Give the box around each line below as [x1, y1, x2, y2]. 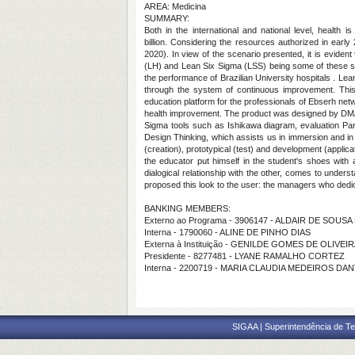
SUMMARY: [144, 13, 189, 23]
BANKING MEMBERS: [144, 204, 231, 213]
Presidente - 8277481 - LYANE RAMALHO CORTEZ [144, 251, 345, 261]
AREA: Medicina [144, 2, 206, 11]
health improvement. [144, 109, 224, 118]
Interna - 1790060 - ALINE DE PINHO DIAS [144, 227, 311, 237]
